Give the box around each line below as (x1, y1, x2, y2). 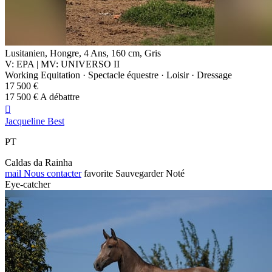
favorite (84, 168, 113, 178)
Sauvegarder (115, 168, 163, 178)
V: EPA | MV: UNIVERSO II (5, 58, 120, 69)
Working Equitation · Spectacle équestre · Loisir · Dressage (5, 69, 232, 80)
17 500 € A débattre (5, 91, 80, 102)
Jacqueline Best (5, 115, 64, 126)
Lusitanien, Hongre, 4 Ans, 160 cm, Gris (5, 47, 161, 58)
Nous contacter (21, 168, 81, 178)
